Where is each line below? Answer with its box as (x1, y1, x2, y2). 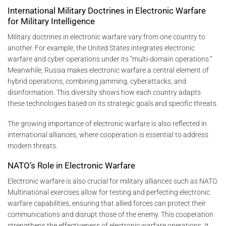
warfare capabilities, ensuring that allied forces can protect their (8, 199, 206, 207)
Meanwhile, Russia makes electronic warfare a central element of (8, 66, 209, 74)
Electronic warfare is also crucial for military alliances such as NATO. (8, 177, 218, 185)
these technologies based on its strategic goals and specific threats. (8, 99, 218, 107)
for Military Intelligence (8, 16, 95, 27)
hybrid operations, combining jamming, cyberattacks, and (8, 77, 186, 85)
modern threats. (8, 141, 58, 150)
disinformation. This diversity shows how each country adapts (8, 88, 201, 96)
